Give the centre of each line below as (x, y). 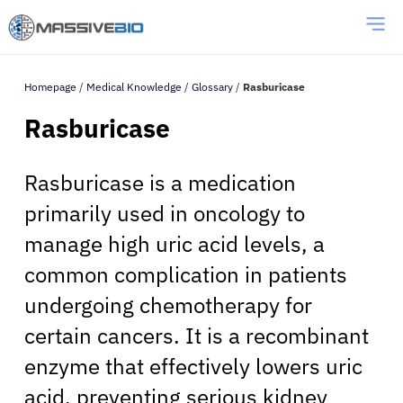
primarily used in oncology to (165, 213)
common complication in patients (186, 274)
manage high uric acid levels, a (175, 243)
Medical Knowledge (134, 87)
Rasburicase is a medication (160, 182)
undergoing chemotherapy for (168, 304)
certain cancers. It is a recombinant (197, 335)
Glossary (212, 87)
